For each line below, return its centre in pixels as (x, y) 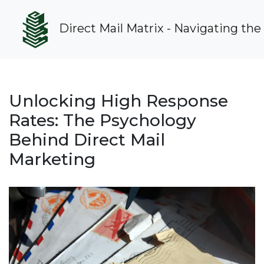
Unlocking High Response (118, 101)
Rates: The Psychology (103, 120)
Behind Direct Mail (87, 140)
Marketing (52, 159)
